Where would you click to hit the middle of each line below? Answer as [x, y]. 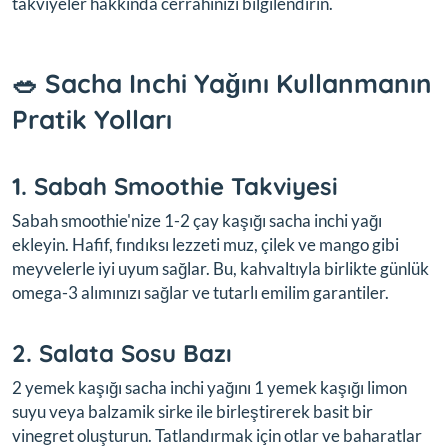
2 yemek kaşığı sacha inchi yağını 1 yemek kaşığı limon [209, 387]
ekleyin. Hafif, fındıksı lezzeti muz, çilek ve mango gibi [205, 244]
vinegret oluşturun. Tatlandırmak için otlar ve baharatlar [217, 435]
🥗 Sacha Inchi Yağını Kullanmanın [222, 83]
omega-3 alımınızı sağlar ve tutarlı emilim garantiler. [200, 292]
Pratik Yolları [92, 119]
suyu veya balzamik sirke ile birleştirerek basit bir [192, 411]
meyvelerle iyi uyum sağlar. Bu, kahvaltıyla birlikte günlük [220, 268]
